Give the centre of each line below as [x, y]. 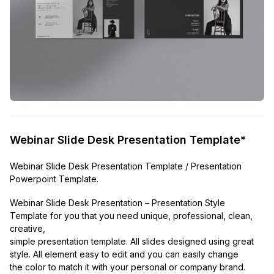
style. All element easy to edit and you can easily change [124, 254]
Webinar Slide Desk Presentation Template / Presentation [126, 166]
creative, [28, 228]
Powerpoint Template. [54, 179]
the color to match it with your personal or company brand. [128, 267]
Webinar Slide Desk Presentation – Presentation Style [117, 202]
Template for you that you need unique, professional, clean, [131, 215]
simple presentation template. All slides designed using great [132, 241]
